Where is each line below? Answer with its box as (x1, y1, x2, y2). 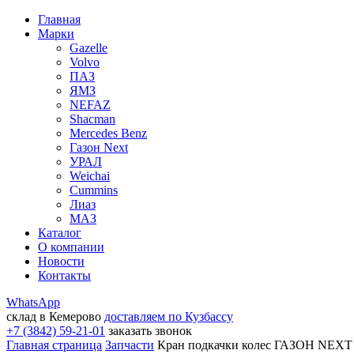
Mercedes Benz (70, 126, 147, 140)
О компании (38, 240, 104, 254)
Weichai (70, 169, 110, 183)
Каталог (38, 226, 81, 239)
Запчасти (105, 338, 154, 352)
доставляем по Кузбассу (104, 310, 233, 323)
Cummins (70, 183, 118, 197)
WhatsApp (6, 296, 60, 309)
